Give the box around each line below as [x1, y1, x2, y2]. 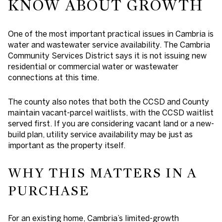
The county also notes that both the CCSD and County [8, 97, 209, 107]
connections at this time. [8, 73, 99, 82]
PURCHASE [8, 182, 89, 199]
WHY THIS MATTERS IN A [8, 165, 197, 181]
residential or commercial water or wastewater [8, 62, 178, 71]
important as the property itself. [8, 141, 125, 150]
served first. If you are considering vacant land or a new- [8, 119, 214, 128]
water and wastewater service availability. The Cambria [8, 40, 210, 50]
